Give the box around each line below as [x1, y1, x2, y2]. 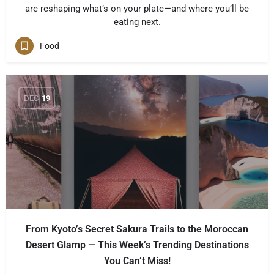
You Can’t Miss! [103, 255, 171, 267]
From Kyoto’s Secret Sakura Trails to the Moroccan [26, 223, 248, 235]
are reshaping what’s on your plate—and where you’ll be [25, 3, 249, 14]
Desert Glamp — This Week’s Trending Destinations [25, 239, 249, 251]
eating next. [113, 17, 161, 28]
